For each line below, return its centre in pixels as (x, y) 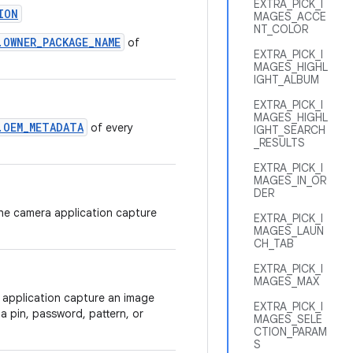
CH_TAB (274, 243)
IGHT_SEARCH (290, 130)
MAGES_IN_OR (290, 180)
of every (110, 128)
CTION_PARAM (290, 332)
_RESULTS (279, 143)
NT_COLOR (281, 29)
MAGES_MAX (286, 281)
